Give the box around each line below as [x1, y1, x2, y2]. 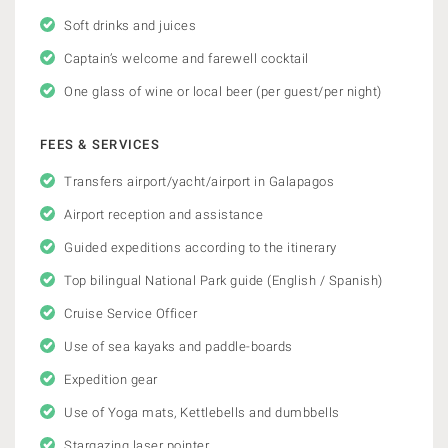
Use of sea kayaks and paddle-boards [64, 339, 293, 354]
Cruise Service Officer [64, 306, 197, 321]
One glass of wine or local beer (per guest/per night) [64, 84, 382, 99]
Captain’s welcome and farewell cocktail [64, 51, 309, 66]
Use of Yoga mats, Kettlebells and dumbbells [64, 405, 340, 420]
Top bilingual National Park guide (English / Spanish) [64, 273, 383, 288]
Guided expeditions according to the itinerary [64, 240, 337, 255]
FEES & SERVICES [40, 137, 160, 152]
